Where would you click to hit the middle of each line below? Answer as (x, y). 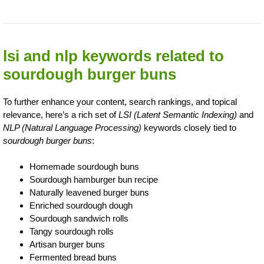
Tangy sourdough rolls (72, 231)
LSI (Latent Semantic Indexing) (178, 114)
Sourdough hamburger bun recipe (94, 179)
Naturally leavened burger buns (89, 192)
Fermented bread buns (73, 257)
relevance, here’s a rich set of (61, 114)
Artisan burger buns (67, 244)
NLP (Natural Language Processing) (72, 127)
